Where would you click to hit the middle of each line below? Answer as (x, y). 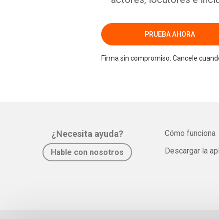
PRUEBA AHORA (170, 34)
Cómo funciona (190, 133)
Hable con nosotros (87, 152)
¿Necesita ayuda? (87, 134)
